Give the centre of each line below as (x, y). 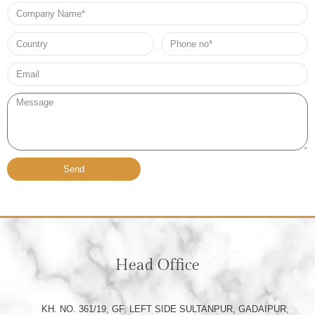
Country (22, 38)
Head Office (157, 265)
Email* (20, 68)
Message (25, 98)
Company (26, 8)
